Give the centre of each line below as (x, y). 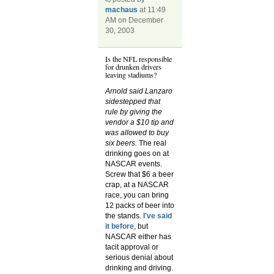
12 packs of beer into (140, 206)
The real (153, 143)
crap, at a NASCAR (137, 185)
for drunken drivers (134, 67)
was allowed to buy (137, 133)
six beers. (122, 143)
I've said (158, 216)
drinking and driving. (139, 268)
